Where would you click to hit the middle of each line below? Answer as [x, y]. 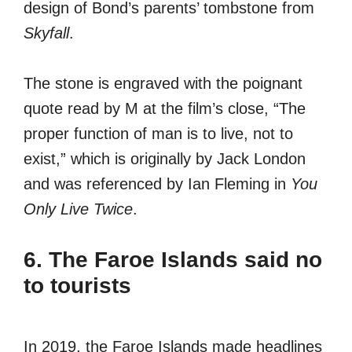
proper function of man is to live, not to [158, 133]
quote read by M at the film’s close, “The [165, 108]
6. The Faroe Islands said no [173, 259]
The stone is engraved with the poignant [163, 83]
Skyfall [46, 33]
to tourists [77, 285]
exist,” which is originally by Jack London [165, 158]
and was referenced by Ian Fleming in [157, 183]
